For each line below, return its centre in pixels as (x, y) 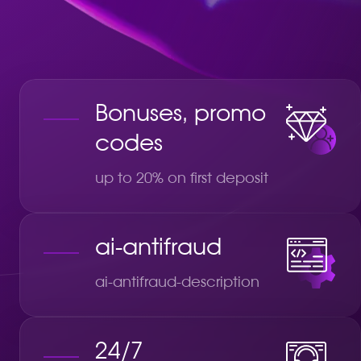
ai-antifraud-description (177, 282)
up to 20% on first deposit (182, 178)
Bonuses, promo (180, 114)
